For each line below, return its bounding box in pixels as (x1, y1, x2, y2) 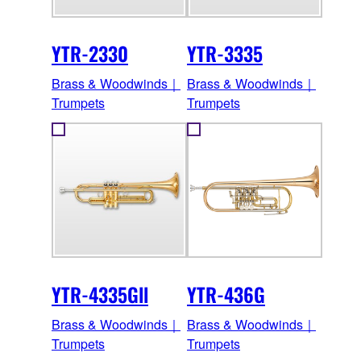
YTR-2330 (52, 39, 128, 68)
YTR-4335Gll (52, 280, 148, 309)
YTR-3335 (187, 39, 263, 68)
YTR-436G (187, 280, 265, 309)
